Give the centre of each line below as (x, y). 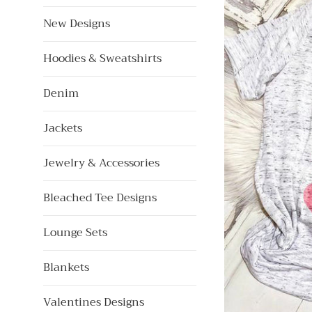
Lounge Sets (75, 233)
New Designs (77, 24)
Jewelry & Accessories (101, 163)
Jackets (63, 128)
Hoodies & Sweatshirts (102, 58)
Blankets (66, 267)
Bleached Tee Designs (100, 198)
